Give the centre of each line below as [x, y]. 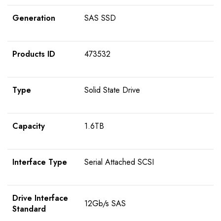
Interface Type [40, 162]
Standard [29, 209]
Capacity [29, 126]
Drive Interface [40, 198]
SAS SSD [100, 18]
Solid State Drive [112, 90]
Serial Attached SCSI [119, 162]
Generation [34, 18]
